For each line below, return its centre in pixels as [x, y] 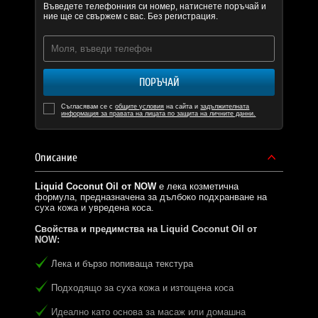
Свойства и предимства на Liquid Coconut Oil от [146, 229]
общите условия [140, 107]
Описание [56, 158]
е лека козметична [198, 187]
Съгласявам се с [88, 107]
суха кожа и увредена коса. [95, 208]
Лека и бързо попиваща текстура [122, 264]
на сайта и [182, 107]
